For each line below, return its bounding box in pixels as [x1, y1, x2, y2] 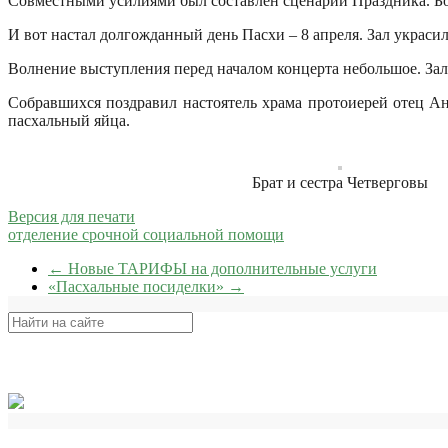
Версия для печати [8, 207, 135, 225]
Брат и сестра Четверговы [252, 173, 428, 191]
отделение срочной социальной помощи [8, 225, 284, 243]
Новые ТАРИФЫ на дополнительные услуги [64, 259, 377, 277]
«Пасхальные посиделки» [48, 277, 228, 295]
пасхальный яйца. [8, 111, 130, 129]
